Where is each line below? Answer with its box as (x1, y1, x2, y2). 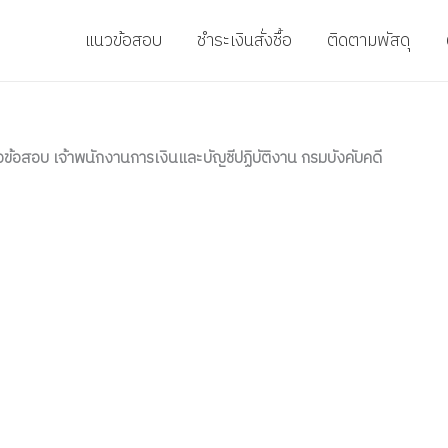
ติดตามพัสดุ (327, 26, 411, 55)
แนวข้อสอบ (85, 26, 163, 55)
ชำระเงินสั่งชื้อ (197, 26, 293, 55)
